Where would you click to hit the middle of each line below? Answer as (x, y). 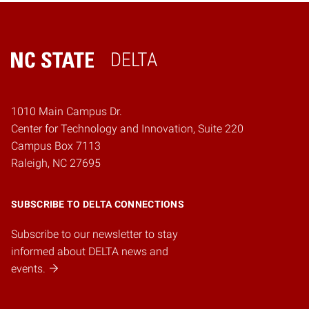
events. (28, 269)
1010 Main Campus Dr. (67, 112)
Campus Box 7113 (56, 146)
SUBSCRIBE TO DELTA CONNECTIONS (98, 205)
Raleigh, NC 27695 (56, 163)
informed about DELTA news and (90, 252)
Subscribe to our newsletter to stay (94, 235)
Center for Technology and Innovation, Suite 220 (127, 129)
